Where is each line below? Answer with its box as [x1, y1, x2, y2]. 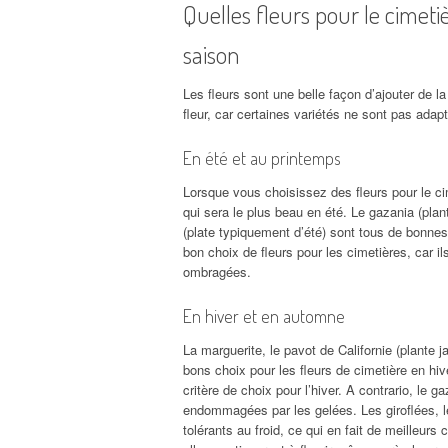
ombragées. [183, 261, 251, 281]
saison [183, 37, 240, 70]
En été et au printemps [183, 146, 341, 169]
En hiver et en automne [183, 304, 345, 327]
